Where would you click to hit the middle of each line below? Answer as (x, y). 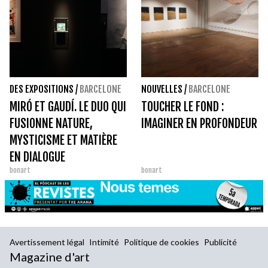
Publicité (220, 242)
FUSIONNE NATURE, (51, 124)
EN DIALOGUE (37, 157)
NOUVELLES (162, 89)
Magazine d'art (50, 257)
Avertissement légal (47, 242)
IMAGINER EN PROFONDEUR (199, 124)
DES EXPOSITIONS (42, 89)
